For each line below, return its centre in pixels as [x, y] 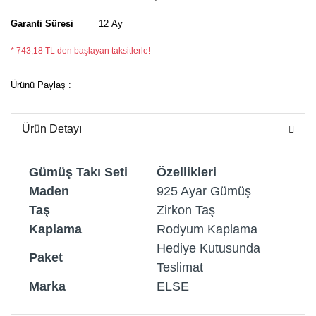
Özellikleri [187, 172]
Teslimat [180, 267]
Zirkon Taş [186, 210]
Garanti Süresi [42, 23]
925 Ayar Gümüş [204, 191]
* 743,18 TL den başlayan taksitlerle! [80, 50]
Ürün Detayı [52, 129]
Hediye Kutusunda [214, 248]
